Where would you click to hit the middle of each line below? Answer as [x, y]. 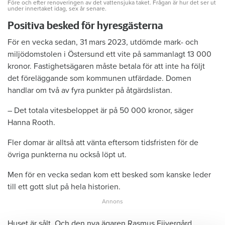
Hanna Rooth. [31, 122]
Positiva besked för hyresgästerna [85, 26]
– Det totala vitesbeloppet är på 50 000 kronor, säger [100, 110]
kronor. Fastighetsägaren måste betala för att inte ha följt [106, 66]
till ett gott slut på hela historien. [64, 187]
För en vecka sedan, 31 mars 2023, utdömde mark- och [103, 42]
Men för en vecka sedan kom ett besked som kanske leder [109, 175]
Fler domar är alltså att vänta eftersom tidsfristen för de [103, 142]
